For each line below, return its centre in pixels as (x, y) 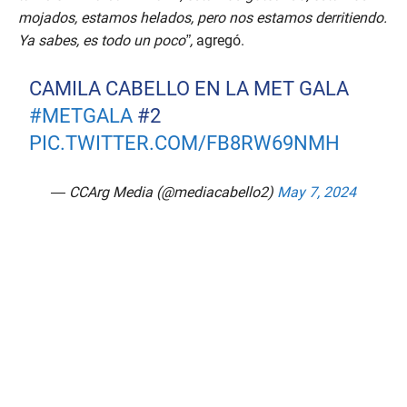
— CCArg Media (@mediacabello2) (164, 193)
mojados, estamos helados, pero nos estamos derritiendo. (203, 18)
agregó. (218, 41)
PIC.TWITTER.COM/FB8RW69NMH (185, 144)
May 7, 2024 (317, 193)
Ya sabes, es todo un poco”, (105, 41)
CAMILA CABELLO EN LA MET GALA (189, 89)
